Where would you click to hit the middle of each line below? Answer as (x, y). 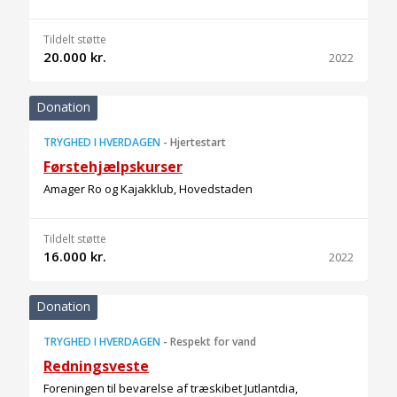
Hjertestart (198, 142)
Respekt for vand (213, 342)
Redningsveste (96, 366)
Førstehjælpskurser (113, 167)
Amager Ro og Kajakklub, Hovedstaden (148, 189)
